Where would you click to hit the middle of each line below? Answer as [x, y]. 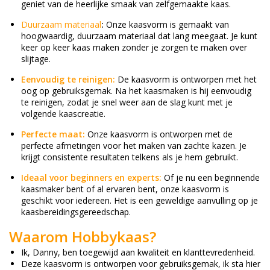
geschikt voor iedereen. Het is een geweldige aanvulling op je [140, 200]
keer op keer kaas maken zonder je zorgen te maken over [134, 47]
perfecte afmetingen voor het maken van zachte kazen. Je [134, 145]
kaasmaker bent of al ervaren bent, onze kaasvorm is [125, 189]
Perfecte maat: [53, 134]
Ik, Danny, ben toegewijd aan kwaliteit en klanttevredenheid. [138, 252]
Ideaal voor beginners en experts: [91, 177]
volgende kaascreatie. [63, 113]
